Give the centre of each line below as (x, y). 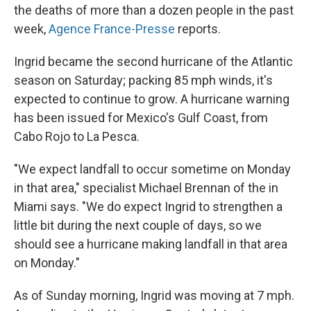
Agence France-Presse (112, 29)
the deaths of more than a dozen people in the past (154, 10)
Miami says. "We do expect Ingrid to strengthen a (148, 207)
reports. (198, 29)
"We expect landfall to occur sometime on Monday (152, 169)
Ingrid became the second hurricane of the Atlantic (153, 62)
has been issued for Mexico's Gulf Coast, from (141, 118)
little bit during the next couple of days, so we (138, 226)
